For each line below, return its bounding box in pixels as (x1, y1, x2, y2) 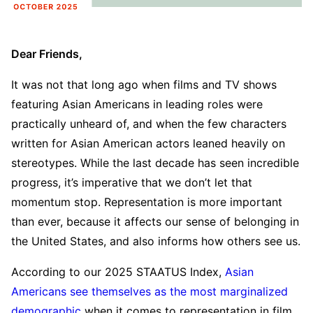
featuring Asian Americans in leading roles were (11, 96, 263, 111)
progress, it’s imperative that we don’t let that (11, 175, 252, 189)
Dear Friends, (11, 46, 82, 61)
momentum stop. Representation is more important (11, 194, 282, 209)
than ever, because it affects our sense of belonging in (11, 214, 299, 228)
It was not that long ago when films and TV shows (11, 77, 277, 92)
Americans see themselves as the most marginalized (11, 284, 288, 298)
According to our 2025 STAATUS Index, (11, 264, 225, 279)
